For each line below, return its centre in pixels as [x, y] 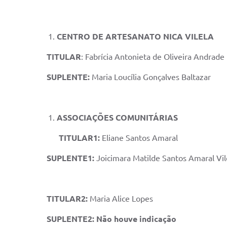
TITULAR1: [80, 138]
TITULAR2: [68, 199]
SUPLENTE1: [71, 158]
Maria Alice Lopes [121, 199]
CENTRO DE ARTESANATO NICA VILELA [135, 36]
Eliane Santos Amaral [140, 138]
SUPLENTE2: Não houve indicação [111, 219]
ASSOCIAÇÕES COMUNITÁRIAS [117, 118]
